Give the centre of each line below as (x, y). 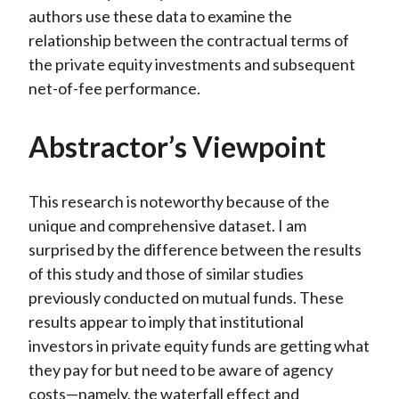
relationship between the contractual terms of (188, 41)
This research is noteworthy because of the (179, 202)
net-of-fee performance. (114, 89)
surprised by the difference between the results (195, 250)
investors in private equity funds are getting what (199, 346)
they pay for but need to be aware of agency (180, 370)
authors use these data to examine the (160, 16)
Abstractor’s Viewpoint (177, 147)
